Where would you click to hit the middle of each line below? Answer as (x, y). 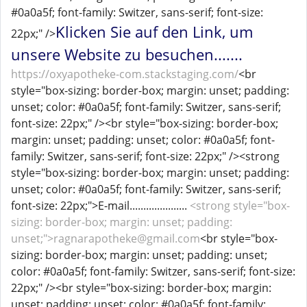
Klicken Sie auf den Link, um (154, 32)
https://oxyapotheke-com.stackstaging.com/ (125, 74)
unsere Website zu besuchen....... (127, 54)
